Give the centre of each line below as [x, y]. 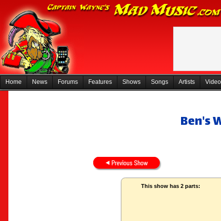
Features [100, 82]
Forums [68, 82]
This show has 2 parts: [170, 186]
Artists [187, 82]
